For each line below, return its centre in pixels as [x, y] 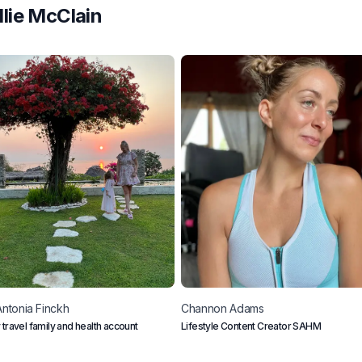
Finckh [53, 309]
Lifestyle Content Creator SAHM [251, 326]
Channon [204, 309]
